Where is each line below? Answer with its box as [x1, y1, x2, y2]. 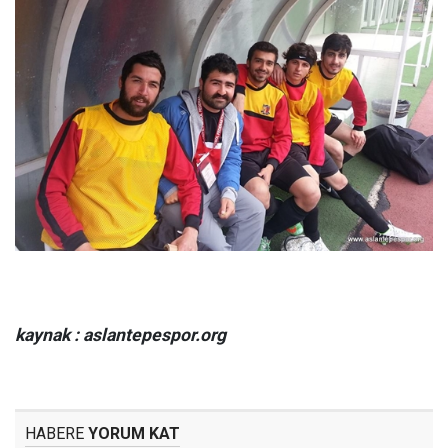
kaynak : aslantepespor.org [15, 324, 226, 345]
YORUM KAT [84, 423, 180, 443]
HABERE [25, 423, 84, 443]
